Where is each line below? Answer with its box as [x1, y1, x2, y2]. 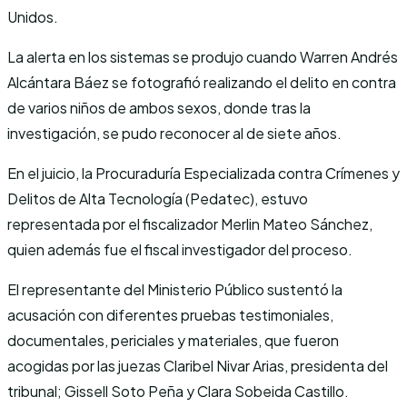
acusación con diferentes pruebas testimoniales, [7, 304, 333, 324]
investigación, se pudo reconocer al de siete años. [7, 123, 342, 143]
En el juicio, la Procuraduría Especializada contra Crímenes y [7, 163, 400, 183]
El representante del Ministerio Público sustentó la [7, 279, 342, 299]
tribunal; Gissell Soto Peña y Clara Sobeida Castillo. [7, 381, 349, 401]
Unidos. [7, 6, 58, 26]
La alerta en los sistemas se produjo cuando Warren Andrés [7, 46, 398, 66]
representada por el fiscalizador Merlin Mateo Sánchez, [7, 213, 372, 233]
